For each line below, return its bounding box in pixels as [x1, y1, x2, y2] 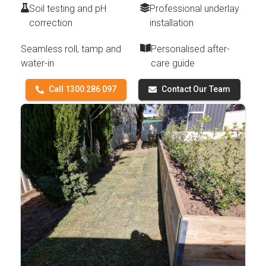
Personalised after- [151, 43, 230, 55]
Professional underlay [150, 2, 239, 14]
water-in [21, 57, 54, 69]
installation [150, 17, 194, 28]
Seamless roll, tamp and [21, 43, 121, 55]
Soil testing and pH [29, 2, 106, 14]
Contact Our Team [161, 84, 230, 94]
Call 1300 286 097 [49, 84, 116, 94]
